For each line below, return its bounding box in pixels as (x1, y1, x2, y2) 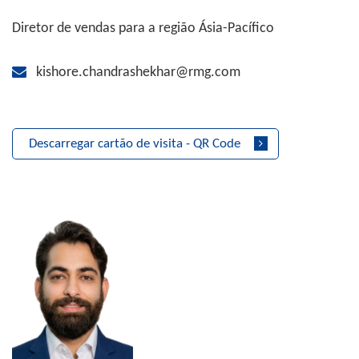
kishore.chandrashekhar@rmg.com (36, 65, 240, 80)
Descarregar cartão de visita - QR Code (29, 137, 240, 151)
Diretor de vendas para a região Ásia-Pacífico (12, 21, 274, 36)
